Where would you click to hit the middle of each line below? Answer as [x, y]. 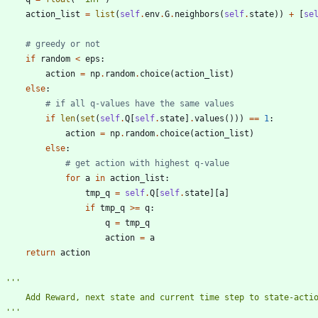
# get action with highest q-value [147, 163]
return [40, 252]
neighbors [197, 14]
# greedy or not [63, 44]
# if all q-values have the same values [140, 103]
